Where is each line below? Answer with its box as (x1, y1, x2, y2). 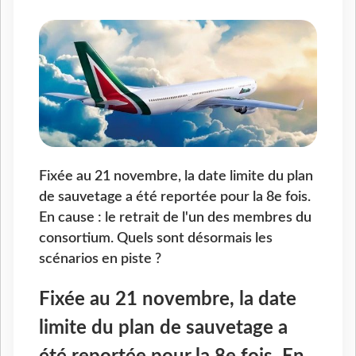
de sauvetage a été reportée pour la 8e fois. (39, 190, 311, 204)
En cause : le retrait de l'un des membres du (39, 211, 311, 225)
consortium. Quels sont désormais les (39, 231, 273, 246)
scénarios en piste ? (39, 252, 161, 266)
